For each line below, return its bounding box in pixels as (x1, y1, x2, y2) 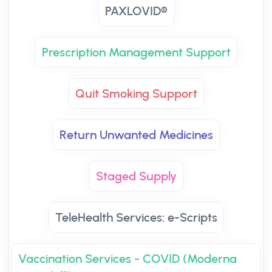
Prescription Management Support (41, 45, 231, 59)
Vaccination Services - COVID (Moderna (18, 251, 237, 266)
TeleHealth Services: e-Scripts (55, 210, 217, 225)
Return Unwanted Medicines (59, 127, 213, 142)
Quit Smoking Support (75, 86, 197, 101)
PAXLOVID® (104, 4, 168, 18)
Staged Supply (95, 169, 177, 183)
